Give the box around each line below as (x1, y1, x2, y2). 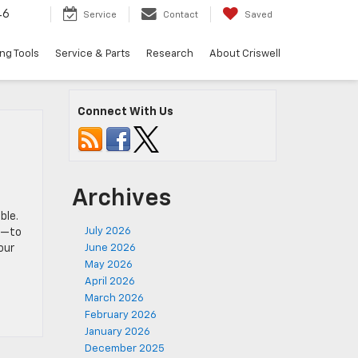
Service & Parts (55, 49, 130, 60)
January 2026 (85, 327, 150, 337)
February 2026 (85, 310, 157, 320)
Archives (72, 187, 171, 211)
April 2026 (85, 276, 135, 287)
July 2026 (85, 226, 131, 237)
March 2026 (85, 293, 144, 304)
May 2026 (85, 260, 133, 270)
